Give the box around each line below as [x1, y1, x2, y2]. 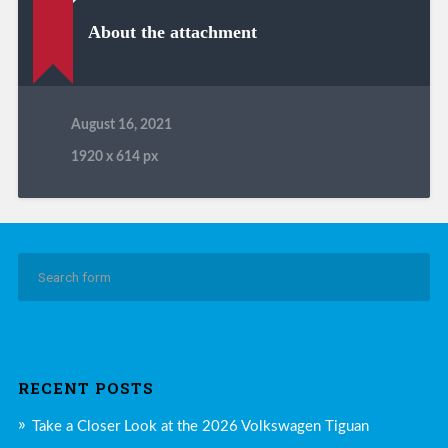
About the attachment [87, 21, 257, 42]
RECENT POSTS [17, 377, 154, 398]
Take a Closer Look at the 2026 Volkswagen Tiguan [31, 418, 369, 434]
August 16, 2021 [70, 117, 172, 132]
